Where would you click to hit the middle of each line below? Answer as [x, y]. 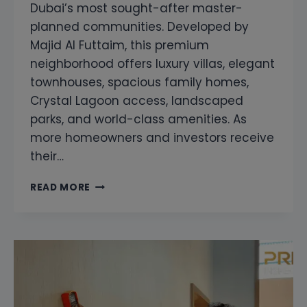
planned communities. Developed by [139, 26]
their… [47, 156]
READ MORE [61, 187]
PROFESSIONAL [130, 299]
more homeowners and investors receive [152, 137]
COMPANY [117, 198]
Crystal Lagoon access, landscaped [137, 100]
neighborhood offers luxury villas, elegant [152, 63]
